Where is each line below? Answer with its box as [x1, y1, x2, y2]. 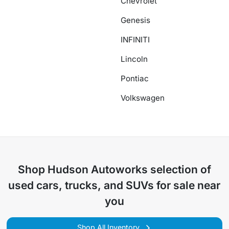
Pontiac [121, 74, 149, 83]
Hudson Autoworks [47, 163, 148, 176]
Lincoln [121, 54, 148, 64]
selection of [147, 163, 211, 176]
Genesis [121, 15, 150, 25]
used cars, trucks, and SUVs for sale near [8, 179, 221, 192]
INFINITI [121, 35, 150, 44]
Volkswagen [121, 93, 165, 103]
